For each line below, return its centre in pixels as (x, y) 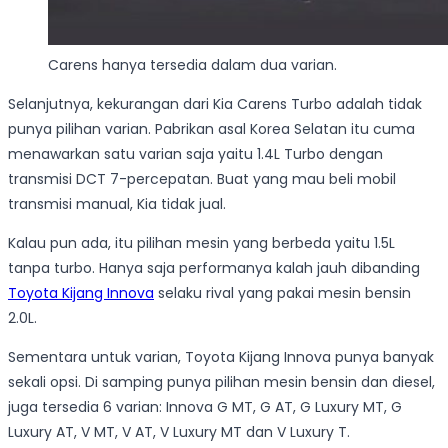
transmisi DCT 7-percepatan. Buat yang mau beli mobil (202, 178)
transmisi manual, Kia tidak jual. (117, 203)
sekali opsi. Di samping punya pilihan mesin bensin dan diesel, (221, 381)
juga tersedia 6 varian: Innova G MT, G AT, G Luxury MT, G (205, 406)
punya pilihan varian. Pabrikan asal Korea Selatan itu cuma (211, 128)
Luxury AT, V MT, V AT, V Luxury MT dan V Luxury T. (179, 431)
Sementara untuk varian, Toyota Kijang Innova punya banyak (221, 356)
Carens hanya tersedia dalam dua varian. (192, 64)
